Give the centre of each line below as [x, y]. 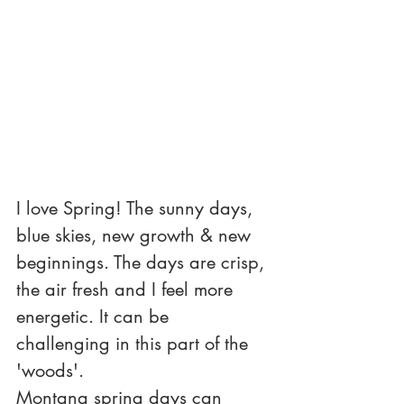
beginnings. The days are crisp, [143, 262]
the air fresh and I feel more [127, 289]
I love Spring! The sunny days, [137, 208]
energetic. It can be [95, 316]
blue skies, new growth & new [136, 235]
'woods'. [53, 370]
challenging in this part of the [135, 343]
